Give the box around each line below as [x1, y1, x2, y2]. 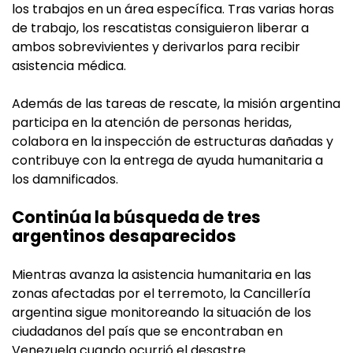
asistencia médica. [12, 56, 126, 75]
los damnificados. [12, 169, 118, 188]
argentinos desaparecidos [12, 224, 236, 247]
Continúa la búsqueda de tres [12, 205, 261, 229]
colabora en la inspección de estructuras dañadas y [12, 132, 333, 150]
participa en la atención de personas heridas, [12, 113, 292, 132]
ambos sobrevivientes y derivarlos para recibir [12, 37, 300, 56]
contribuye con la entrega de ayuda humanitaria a [12, 150, 323, 169]
